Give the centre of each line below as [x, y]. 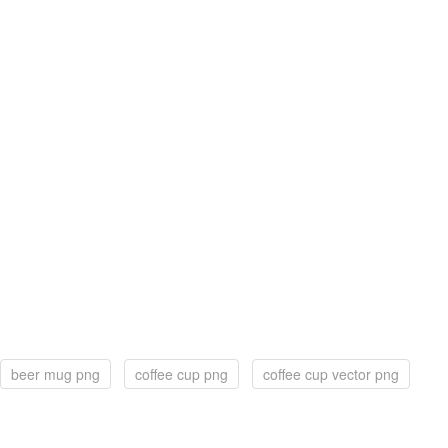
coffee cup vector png [331, 374]
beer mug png [55, 374]
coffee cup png [181, 374]
